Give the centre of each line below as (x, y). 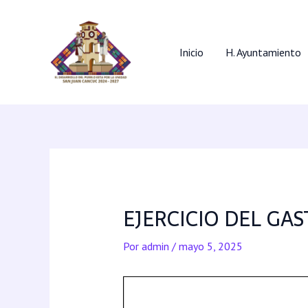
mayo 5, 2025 (210, 246)
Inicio (192, 52)
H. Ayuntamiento (264, 52)
